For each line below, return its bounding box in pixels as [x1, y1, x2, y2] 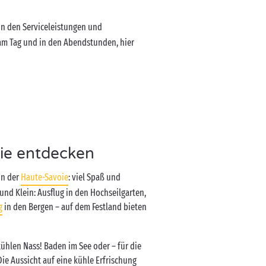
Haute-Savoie [21, 172, 69, 183]
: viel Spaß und [68, 172, 121, 183]
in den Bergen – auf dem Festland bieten [2, 201, 147, 213]
